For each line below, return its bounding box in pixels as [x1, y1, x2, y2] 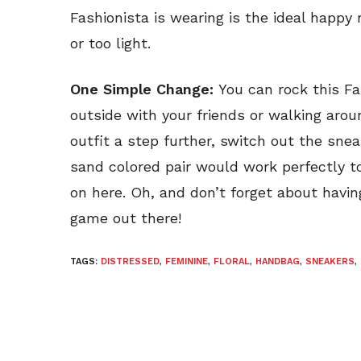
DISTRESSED [101, 256, 160, 268]
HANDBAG [255, 256, 300, 268]
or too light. [70, 35, 151, 52]
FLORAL [214, 256, 250, 268]
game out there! [70, 210, 181, 227]
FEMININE [165, 256, 208, 268]
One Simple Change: [70, 81, 218, 98]
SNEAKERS [305, 256, 355, 268]
